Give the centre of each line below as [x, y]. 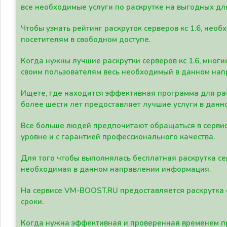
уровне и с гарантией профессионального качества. [118, 137]
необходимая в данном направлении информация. [116, 169]
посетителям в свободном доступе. [86, 40]
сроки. [32, 202]
